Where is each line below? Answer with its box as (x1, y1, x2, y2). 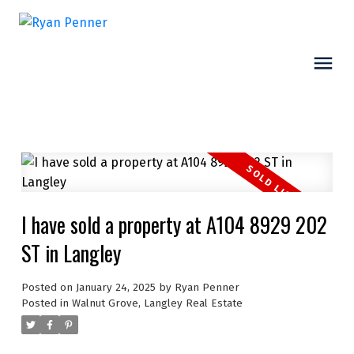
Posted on (21, 281, 76, 295)
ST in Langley (21, 238, 121, 269)
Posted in (21, 297, 69, 311)
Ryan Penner (174, 281, 239, 295)
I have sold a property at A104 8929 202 (21, 209, 327, 241)
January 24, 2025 (75, 281, 156, 295)
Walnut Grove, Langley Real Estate (71, 297, 243, 311)
